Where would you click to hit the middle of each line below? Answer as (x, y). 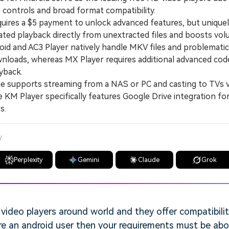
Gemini (89, 160)
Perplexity (28, 160)
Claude (149, 160)
